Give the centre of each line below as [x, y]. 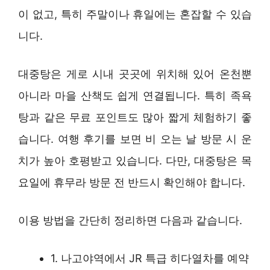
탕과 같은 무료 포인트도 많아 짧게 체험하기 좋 [135, 118]
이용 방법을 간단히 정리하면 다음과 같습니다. [130, 221]
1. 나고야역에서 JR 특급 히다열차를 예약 [150, 259]
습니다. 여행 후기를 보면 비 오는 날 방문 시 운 [135, 139]
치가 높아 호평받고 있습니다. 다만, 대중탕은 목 [135, 161]
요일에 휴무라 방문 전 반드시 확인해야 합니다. [132, 183]
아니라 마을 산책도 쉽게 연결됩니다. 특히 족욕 [135, 96]
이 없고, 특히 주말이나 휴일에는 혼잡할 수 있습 [135, 14]
